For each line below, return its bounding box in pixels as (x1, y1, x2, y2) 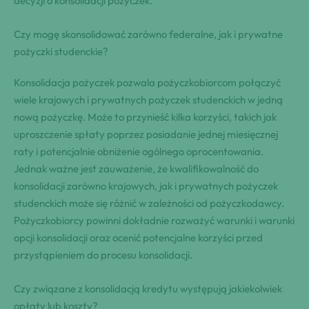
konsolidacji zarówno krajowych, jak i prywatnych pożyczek (14, 179, 278, 192)
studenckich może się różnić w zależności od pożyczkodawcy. (14, 196, 284, 210)
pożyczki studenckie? (14, 44, 108, 58)
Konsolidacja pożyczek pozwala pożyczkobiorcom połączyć (14, 75, 281, 89)
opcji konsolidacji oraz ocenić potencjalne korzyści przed (14, 230, 263, 244)
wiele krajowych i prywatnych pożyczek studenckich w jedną (14, 92, 283, 106)
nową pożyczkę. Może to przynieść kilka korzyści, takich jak (14, 110, 277, 123)
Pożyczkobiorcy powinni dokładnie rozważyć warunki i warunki (14, 213, 295, 227)
